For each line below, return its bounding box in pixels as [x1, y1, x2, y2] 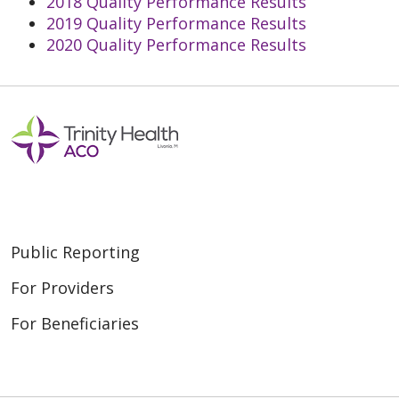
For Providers [11, 277, 114, 298]
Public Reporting [11, 241, 140, 263]
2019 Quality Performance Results [46, 12, 306, 34]
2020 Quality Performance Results [46, 34, 306, 55]
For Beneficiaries [11, 313, 139, 334]
